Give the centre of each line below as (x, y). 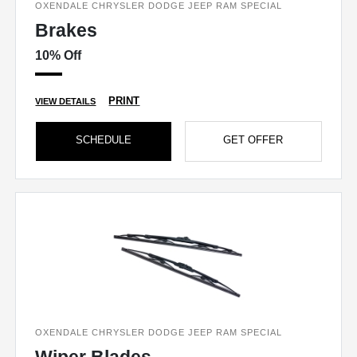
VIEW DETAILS (66, 102)
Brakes (67, 31)
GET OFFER (253, 140)
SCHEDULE (104, 140)
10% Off (59, 56)
